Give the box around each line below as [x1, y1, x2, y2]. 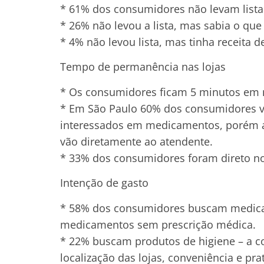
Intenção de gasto [60, 176, 148, 190]
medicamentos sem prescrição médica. [60, 217, 256, 232]
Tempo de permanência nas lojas [60, 60, 226, 74]
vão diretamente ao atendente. [60, 134, 213, 148]
